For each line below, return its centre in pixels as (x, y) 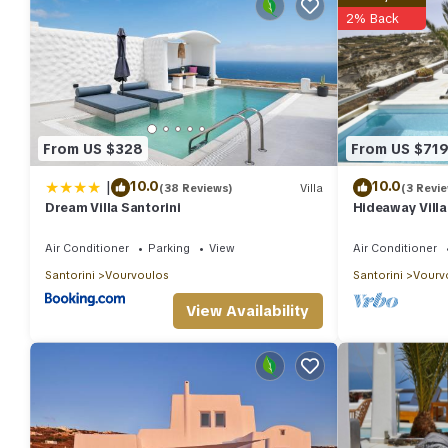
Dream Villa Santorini (113, 208)
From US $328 (93, 148)
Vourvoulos (136, 275)
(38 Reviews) (196, 187)
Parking (169, 248)
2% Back (372, 18)
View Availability (247, 311)
